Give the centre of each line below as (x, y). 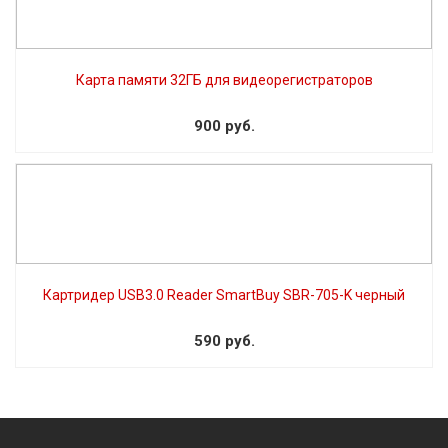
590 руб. (224, 340)
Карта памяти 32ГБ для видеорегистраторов (224, 79)
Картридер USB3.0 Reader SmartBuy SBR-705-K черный (224, 294)
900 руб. (224, 125)
